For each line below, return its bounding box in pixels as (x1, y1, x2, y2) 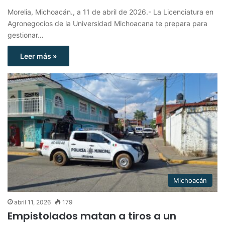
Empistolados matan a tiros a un (8, 208, 176, 223)
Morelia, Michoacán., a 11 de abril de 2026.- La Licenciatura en (8, 8, 213, 17)
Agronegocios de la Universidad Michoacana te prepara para (8, 19, 207, 28)
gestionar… (8, 31, 44, 40)
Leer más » (20, 52, 57, 61)
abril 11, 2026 (14, 198, 51, 206)
